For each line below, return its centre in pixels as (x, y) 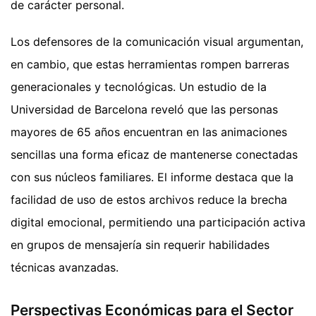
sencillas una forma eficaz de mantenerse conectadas (154, 154)
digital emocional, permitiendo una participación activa (158, 222)
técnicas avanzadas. (65, 267)
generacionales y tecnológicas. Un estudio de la (139, 86)
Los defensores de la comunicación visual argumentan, (157, 41)
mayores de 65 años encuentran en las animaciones (149, 132)
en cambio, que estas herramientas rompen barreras (150, 64)
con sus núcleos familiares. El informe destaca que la (152, 177)
